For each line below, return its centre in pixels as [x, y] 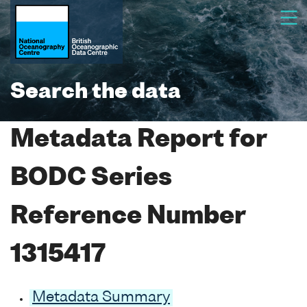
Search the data [96, 93]
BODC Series [91, 179]
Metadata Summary [101, 297]
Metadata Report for [138, 140]
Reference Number [128, 217]
